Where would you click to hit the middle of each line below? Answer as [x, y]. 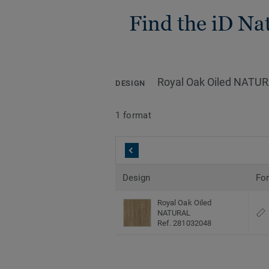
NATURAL [174, 213]
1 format [134, 115]
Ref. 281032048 [184, 223]
